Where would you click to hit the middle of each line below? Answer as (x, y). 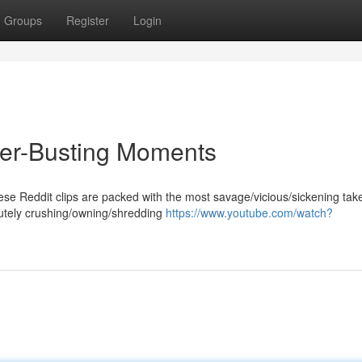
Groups (23, 20)
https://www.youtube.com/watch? (249, 213)
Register (88, 20)
